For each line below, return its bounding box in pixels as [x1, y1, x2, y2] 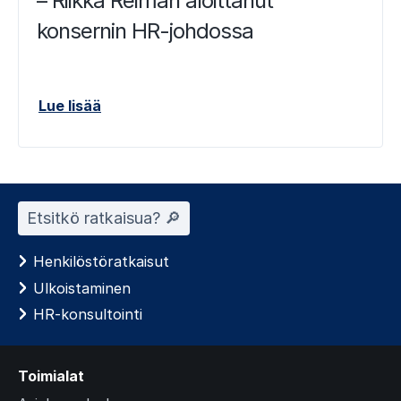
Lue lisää [38, 97, 101, 115]
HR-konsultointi [33, 305, 142, 324]
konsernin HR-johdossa [37, 18, 253, 45]
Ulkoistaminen [33, 278, 131, 297]
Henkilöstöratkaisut [33, 252, 169, 270]
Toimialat [18, 366, 84, 385]
